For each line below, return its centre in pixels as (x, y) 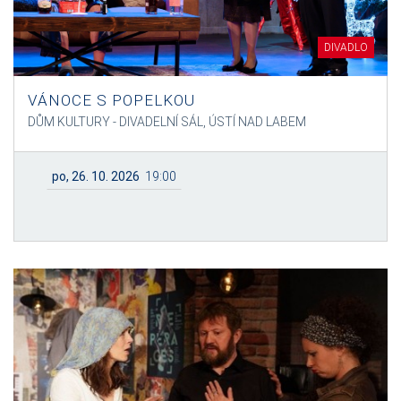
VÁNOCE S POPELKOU (111, 100)
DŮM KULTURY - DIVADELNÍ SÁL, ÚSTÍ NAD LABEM (167, 121)
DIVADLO (346, 47)
